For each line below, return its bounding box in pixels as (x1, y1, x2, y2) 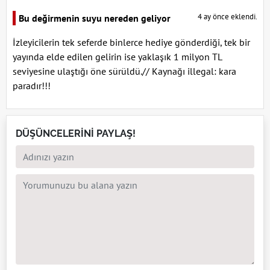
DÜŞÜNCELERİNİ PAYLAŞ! (16, 128, 136, 140)
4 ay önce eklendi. (198, 11, 257, 22)
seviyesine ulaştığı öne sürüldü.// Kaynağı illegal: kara (13, 65, 236, 78)
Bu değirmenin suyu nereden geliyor (19, 12, 171, 25)
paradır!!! (13, 80, 51, 92)
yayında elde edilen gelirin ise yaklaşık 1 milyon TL (13, 51, 222, 63)
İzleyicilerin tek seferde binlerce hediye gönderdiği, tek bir (13, 36, 250, 49)
